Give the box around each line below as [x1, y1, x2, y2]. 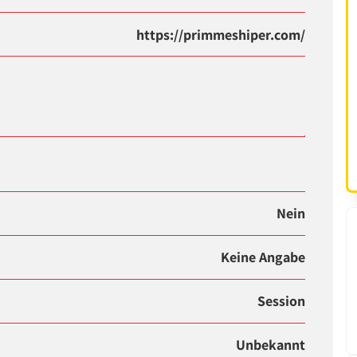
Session [257, 292, 306, 311]
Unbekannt [236, 335, 306, 355]
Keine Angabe [221, 248, 306, 267]
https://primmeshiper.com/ [136, 25, 306, 44]
